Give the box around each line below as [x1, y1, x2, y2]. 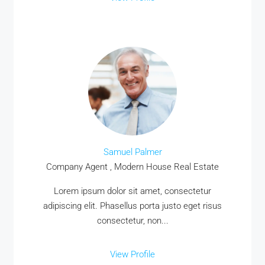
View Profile [110, 249, 155, 260]
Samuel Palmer [103, 147, 162, 157]
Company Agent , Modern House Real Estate [46, 161, 219, 172]
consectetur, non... [96, 215, 169, 226]
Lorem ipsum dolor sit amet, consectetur [54, 186, 211, 196]
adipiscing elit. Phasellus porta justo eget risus [43, 201, 222, 211]
